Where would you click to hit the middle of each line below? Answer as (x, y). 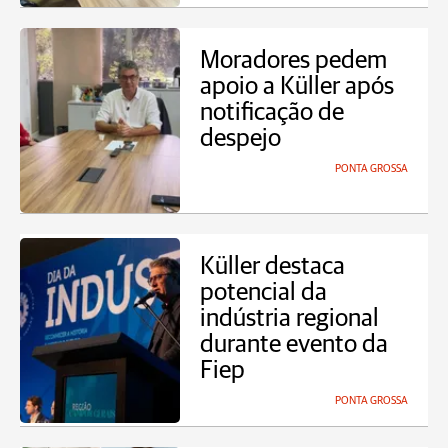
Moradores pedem (293, 60)
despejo (240, 138)
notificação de (272, 112)
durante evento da (294, 344)
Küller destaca (272, 266)
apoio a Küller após (297, 86)
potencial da (263, 292)
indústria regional (289, 318)
